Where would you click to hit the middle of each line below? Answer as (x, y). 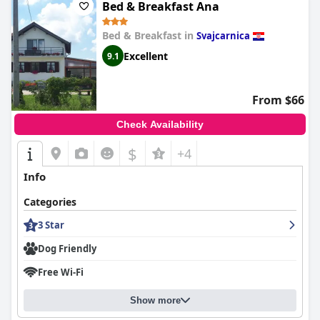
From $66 (278, 100)
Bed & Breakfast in (149, 35)
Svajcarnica (223, 36)
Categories (50, 202)
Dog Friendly (67, 249)
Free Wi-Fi (61, 272)
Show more (155, 300)
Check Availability (160, 124)
